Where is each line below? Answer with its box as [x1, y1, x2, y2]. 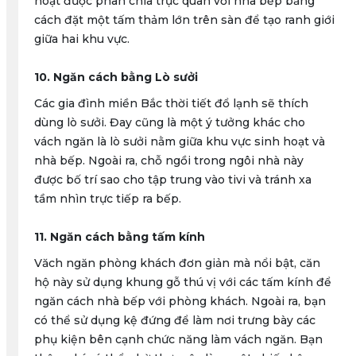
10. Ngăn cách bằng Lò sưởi [33, 70, 198, 84]
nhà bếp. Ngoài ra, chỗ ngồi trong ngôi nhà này [33, 153, 304, 168]
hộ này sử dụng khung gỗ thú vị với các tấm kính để [33, 275, 331, 289]
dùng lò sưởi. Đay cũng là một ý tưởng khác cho [33, 115, 305, 130]
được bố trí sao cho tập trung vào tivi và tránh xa [33, 172, 311, 187]
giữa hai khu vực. [33, 32, 130, 46]
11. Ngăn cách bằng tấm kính [33, 230, 205, 244]
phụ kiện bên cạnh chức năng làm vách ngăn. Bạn [33, 332, 323, 346]
